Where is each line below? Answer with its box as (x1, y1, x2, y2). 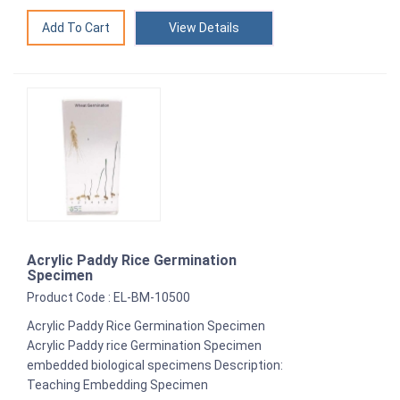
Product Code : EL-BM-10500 (27, 289, 190, 304)
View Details (169, 20, 239, 35)
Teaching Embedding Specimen (27, 377, 208, 392)
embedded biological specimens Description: (27, 357, 283, 372)
